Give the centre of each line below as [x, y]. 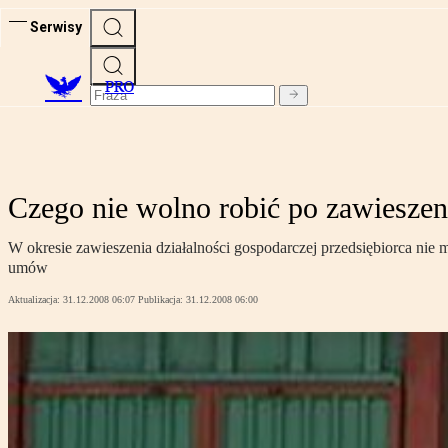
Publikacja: [162, 300]
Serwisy [56, 26]
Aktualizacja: [35, 300]
